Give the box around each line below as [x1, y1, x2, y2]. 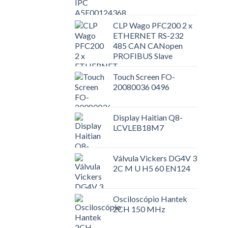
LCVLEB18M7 [113, 122, 164, 132]
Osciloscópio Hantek [113, 193, 187, 204]
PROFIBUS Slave [113, 50, 173, 61]
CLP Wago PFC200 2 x [113, 20, 192, 30]
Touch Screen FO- [113, 71, 175, 81]
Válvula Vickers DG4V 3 [113, 153, 197, 163]
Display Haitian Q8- [113, 112, 183, 122]
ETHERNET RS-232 [113, 30, 184, 40]
